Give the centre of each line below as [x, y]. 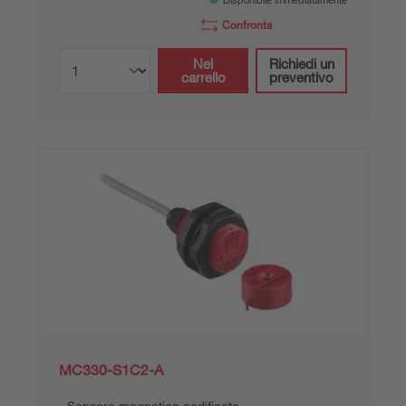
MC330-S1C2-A [111, 369]
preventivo [302, 77]
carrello [203, 77]
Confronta [247, 24]
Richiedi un [301, 63]
